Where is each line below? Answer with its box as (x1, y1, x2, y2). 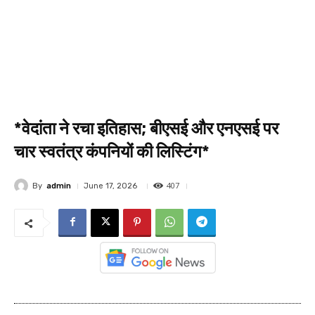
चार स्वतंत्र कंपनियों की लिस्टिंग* (14, 142, 210, 162)
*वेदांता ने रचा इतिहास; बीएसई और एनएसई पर (14, 119, 278, 139)
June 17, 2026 (84, 181, 137, 191)
